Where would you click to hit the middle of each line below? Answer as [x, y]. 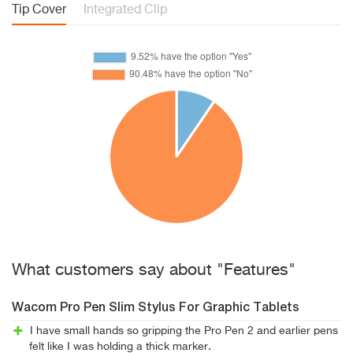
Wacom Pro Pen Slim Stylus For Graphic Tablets [156, 308]
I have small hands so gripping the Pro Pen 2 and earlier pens [184, 331]
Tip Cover [39, 10]
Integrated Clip [125, 10]
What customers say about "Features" [154, 271]
